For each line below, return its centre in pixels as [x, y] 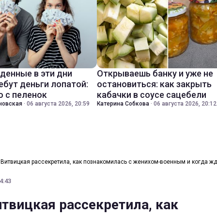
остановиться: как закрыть [154, 84]
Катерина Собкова [123, 104]
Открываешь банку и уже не [155, 73]
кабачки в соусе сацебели [152, 95]
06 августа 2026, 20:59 [58, 104]
